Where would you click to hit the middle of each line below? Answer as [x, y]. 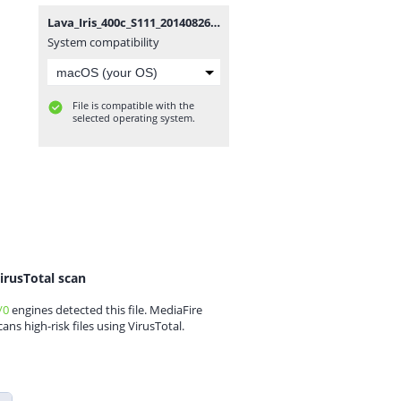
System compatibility [103, 42]
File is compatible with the [133, 105]
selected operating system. [134, 118]
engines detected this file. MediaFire [106, 310]
